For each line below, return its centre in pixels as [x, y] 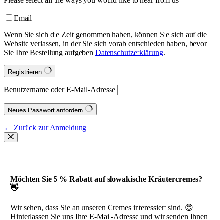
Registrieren [26, 72]
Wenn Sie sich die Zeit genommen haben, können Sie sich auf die [105, 34]
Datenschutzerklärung [129, 52]
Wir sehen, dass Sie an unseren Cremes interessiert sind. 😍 [102, 208]
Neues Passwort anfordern [46, 110]
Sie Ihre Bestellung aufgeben [50, 52]
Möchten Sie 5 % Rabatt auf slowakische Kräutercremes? [107, 179]
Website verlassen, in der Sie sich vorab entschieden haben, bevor [105, 43]
